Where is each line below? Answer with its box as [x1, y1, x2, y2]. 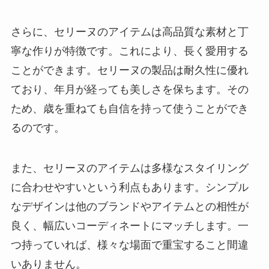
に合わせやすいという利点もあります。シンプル [10, 181, 249, 194]
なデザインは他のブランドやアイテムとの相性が [10, 201, 249, 213]
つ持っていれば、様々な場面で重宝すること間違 [10, 239, 249, 252]
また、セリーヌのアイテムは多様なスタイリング [10, 162, 249, 175]
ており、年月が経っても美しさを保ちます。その [10, 83, 249, 95]
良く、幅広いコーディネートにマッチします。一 [10, 220, 249, 232]
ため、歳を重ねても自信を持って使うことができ [10, 102, 249, 115]
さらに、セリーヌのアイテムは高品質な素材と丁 [10, 25, 249, 38]
